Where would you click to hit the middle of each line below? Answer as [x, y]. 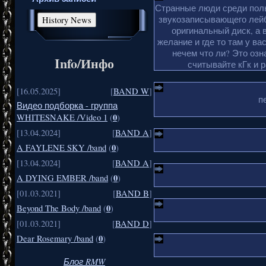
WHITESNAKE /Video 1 [62, 118]
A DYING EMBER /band [62, 178]
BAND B [132, 194]
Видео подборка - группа [67, 106]
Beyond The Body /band [59, 208]
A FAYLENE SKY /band [61, 148]
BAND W [131, 91]
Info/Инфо [84, 64]
